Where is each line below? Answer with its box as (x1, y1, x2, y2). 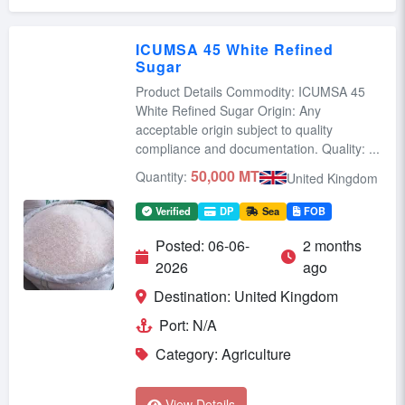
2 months (302, 234, 362, 256)
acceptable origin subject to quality (136, 119, 333, 138)
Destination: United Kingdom (154, 285, 338, 306)
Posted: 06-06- (155, 234, 250, 256)
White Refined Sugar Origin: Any (136, 100, 321, 119)
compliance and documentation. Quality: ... (136, 138, 380, 157)
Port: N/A (159, 314, 217, 335)
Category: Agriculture (155, 343, 291, 364)
